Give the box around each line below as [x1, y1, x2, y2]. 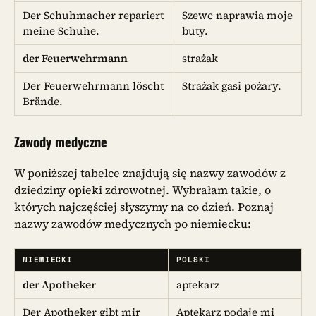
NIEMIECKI [23, 253, 73, 265]
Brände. [23, 94, 63, 109]
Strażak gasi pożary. [182, 78, 282, 94]
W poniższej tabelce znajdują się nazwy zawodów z [14, 165, 286, 181]
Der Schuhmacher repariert [23, 8, 164, 23]
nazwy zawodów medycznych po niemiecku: [14, 216, 251, 232]
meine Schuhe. [23, 23, 100, 39]
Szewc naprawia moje [182, 8, 293, 23]
